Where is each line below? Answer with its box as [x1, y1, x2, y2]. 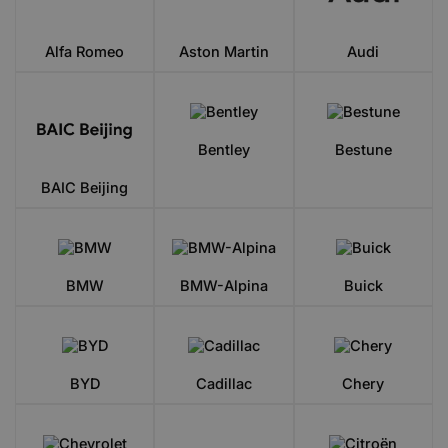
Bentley [197, 140, 250, 159]
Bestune [334, 140, 392, 159]
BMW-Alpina [179, 276, 268, 295]
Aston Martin [178, 42, 269, 61]
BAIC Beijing [41, 178, 129, 197]
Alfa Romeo [45, 42, 125, 61]
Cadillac [195, 374, 252, 393]
